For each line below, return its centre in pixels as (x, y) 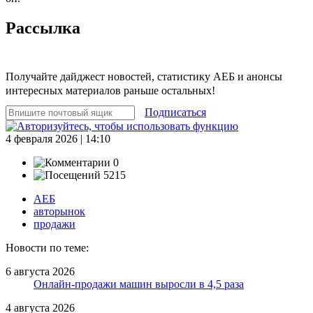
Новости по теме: (47, 247)
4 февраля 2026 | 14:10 (58, 138)
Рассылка (43, 28)
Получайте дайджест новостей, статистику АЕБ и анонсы (144, 76)
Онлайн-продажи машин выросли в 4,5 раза (139, 284)
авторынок (59, 211)
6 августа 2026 (40, 271)
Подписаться (175, 112)
